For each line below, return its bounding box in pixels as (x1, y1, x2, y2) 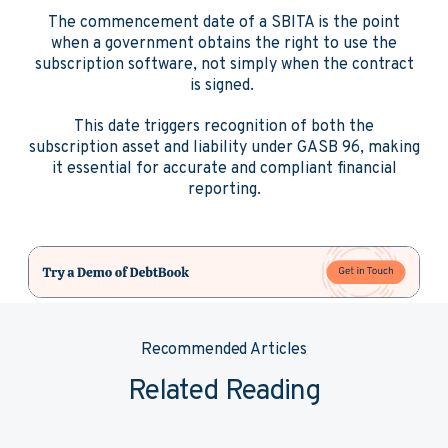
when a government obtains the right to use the (51, 34, 397, 54)
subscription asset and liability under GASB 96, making (28, 138, 420, 158)
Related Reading (127, 374, 321, 410)
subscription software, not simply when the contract (34, 55, 414, 75)
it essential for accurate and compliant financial (51, 159, 397, 179)
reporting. (187, 180, 261, 200)
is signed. (190, 76, 258, 96)
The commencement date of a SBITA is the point (48, 13, 400, 33)
